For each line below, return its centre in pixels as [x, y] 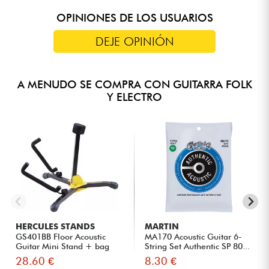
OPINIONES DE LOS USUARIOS [134, 17]
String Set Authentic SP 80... [198, 246]
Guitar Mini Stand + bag [63, 246]
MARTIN [162, 226]
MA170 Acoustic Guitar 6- [194, 236]
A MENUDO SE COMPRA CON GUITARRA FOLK [134, 84]
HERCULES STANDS [56, 226]
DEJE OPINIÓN [134, 41]
